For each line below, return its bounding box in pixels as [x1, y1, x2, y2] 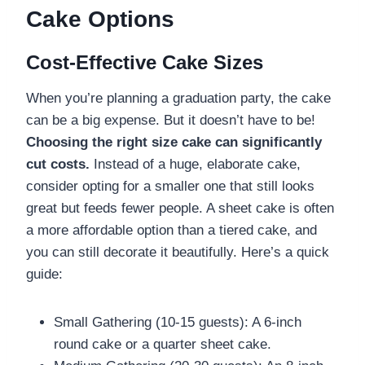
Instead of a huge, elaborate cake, [90, 156, 301, 172]
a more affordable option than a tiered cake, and [26, 222, 317, 238]
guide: [26, 266, 63, 282]
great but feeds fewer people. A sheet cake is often [26, 200, 334, 216]
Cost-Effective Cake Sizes [26, 51, 263, 73]
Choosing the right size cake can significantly [26, 134, 322, 150]
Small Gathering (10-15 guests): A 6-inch [54, 314, 301, 330]
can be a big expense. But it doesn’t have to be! [26, 112, 315, 128]
